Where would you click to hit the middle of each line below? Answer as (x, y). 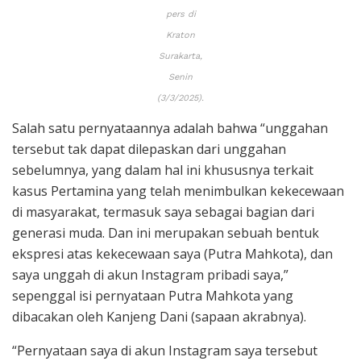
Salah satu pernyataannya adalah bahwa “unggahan (170, 128)
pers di (180, 14)
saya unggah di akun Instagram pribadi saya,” (150, 274)
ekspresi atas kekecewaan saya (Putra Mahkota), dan (172, 253)
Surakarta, (180, 56)
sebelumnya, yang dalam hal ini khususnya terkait (163, 170)
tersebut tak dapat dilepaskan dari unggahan (149, 149)
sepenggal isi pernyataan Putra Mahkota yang (153, 295)
